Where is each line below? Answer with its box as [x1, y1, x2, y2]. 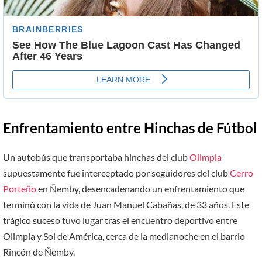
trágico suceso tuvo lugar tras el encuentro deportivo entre [3, 215, 237, 226]
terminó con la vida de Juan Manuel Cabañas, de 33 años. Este [3, 199, 249, 211]
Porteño [3, 183, 36, 195]
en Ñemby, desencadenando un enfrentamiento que [36, 183, 244, 195]
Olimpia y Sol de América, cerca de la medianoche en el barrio [3, 230, 245, 242]
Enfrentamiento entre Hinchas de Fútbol [3, 119, 257, 137]
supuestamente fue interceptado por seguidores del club [3, 167, 230, 179]
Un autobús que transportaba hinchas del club [3, 151, 189, 163]
